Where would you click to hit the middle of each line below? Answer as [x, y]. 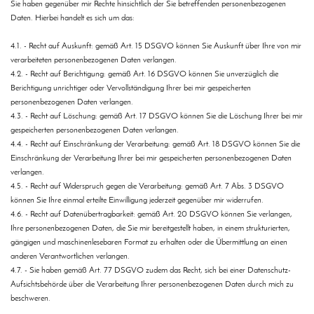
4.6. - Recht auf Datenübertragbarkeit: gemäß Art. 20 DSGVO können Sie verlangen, [151, 215]
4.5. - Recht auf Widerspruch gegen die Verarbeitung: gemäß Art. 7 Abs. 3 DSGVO [147, 187]
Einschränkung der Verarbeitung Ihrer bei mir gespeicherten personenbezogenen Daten [151, 159]
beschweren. [30, 299]
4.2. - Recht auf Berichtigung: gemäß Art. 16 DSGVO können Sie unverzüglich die [144, 75]
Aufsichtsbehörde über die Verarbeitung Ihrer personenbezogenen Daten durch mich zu [152, 285]
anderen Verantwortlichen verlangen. [70, 257]
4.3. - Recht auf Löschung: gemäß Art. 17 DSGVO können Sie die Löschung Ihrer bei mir [157, 117]
